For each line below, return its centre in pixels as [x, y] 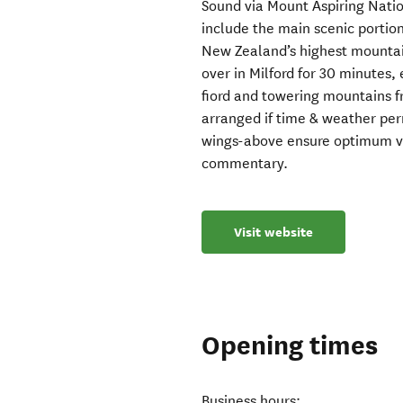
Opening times [290, 346]
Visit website [274, 233]
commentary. [245, 164]
